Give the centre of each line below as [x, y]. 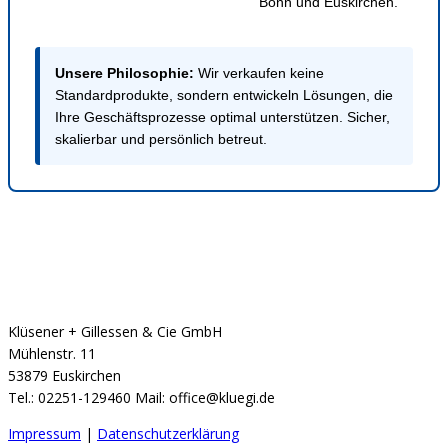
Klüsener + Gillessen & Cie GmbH [115, 332]
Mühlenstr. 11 [52, 354]
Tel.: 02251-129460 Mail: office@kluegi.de [141, 398]
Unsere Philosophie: [124, 73]
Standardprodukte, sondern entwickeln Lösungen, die [224, 95]
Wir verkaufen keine [259, 73]
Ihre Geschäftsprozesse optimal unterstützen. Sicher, [222, 117]
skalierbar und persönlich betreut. [161, 139]
